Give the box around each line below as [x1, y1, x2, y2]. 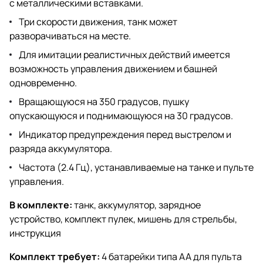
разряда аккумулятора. [9, 141, 112, 155]
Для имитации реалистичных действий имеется [19, 48, 230, 61]
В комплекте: [9, 198, 72, 211]
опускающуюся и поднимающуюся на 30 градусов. [9, 109, 233, 122]
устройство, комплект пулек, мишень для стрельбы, [9, 212, 237, 225]
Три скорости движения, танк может [19, 15, 177, 28]
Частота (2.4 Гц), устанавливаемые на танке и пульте [19, 160, 254, 174]
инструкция [9, 226, 61, 240]
